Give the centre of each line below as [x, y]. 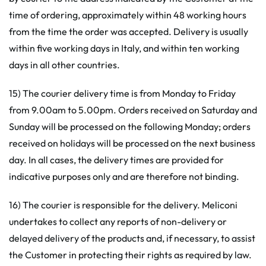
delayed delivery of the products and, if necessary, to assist [132, 238]
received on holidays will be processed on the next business [132, 143]
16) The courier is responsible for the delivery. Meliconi [123, 205]
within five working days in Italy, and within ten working [124, 48]
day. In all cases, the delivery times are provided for [116, 160]
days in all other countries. [64, 65]
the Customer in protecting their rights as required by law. [130, 255]
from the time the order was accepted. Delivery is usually [129, 31]
